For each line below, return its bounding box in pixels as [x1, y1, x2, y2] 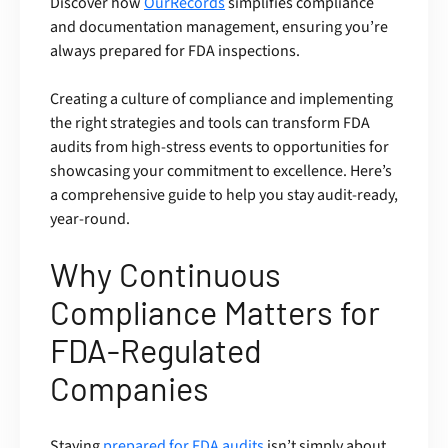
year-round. [50, 208, 130, 231]
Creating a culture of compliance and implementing [50, 88, 393, 111]
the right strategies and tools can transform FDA [50, 112, 370, 135]
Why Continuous [50, 255, 281, 294]
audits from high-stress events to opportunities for [50, 136, 389, 159]
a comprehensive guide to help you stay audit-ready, [50, 184, 398, 207]
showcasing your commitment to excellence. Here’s [50, 160, 392, 183]
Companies [50, 369, 209, 408]
